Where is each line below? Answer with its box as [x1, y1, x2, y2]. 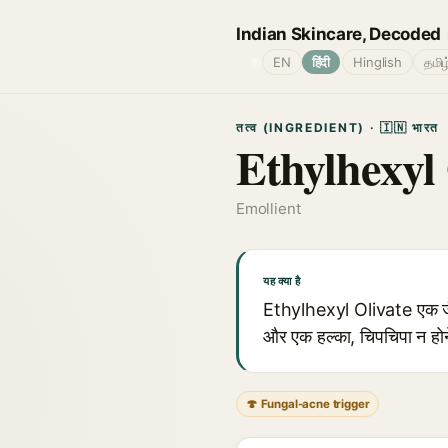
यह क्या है [263, 274, 301, 288]
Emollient [236, 199, 301, 218]
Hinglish [353, 54, 402, 70]
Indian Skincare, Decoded [236, 23, 441, 44]
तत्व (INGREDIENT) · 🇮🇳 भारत [236, 120, 439, 135]
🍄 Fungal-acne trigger [246, 397, 370, 411]
